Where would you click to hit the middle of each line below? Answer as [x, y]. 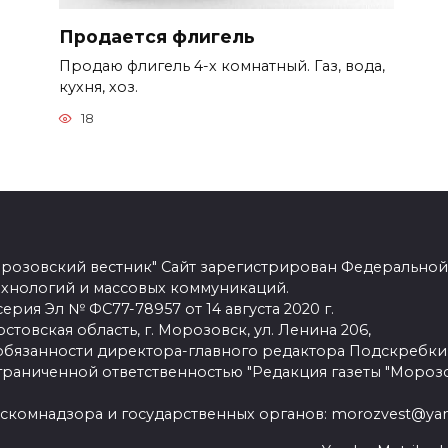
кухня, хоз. [98, 86]
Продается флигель [157, 36]
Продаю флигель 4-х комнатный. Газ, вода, [222, 65]
